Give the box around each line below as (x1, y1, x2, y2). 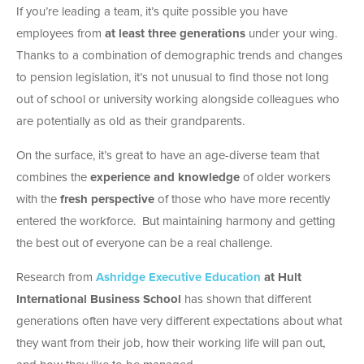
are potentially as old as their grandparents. (16, 115, 245, 128)
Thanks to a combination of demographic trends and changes (16, 49, 343, 62)
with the (16, 193, 60, 206)
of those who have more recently (154, 193, 330, 206)
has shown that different (181, 292, 311, 305)
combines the (16, 171, 90, 184)
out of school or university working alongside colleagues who (16, 93, 340, 106)
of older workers (240, 171, 331, 184)
